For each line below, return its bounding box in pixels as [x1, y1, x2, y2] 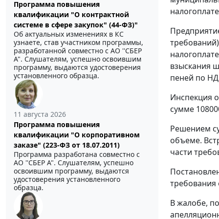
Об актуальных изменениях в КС [14, 29, 124, 39]
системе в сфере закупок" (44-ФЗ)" [14, 20, 138, 30]
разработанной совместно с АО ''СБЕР [14, 46, 142, 56]
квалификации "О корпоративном [14, 130, 140, 140]
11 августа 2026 [14, 109, 66, 119]
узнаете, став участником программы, [14, 38, 143, 47]
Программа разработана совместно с [14, 150, 140, 159]
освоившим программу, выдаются [14, 166, 129, 176]
